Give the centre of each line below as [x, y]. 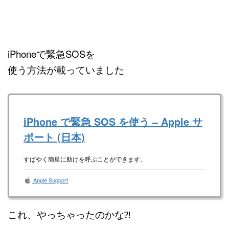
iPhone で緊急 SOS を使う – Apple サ [113, 122]
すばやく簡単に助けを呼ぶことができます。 [85, 159]
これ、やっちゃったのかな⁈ [69, 214]
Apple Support [50, 180]
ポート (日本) [54, 137]
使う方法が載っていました [66, 69]
